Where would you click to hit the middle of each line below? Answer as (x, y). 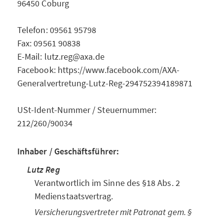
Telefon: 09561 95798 (57, 30)
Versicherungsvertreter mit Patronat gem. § (113, 212)
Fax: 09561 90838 (49, 43)
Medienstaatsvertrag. (74, 196)
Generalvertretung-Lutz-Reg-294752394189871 (105, 83)
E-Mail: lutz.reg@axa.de (61, 56)
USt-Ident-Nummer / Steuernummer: (87, 110)
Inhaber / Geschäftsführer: (68, 151)
